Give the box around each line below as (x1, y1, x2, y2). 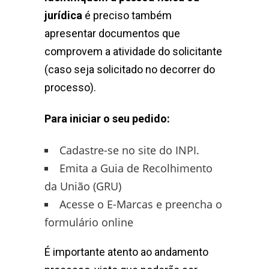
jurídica (44, 9, 82, 22)
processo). (44, 81, 96, 94)
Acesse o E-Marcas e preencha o (59, 197, 222, 212)
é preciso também (82, 9, 172, 22)
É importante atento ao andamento (44, 246, 208, 259)
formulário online (44, 215, 133, 230)
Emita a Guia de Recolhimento (59, 161, 213, 176)
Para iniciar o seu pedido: (44, 112, 172, 125)
